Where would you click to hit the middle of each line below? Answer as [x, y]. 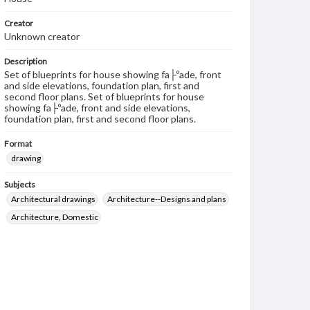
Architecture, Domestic [55, 217]
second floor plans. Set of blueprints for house [104, 97]
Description [26, 61]
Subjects [20, 184]
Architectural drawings [53, 199]
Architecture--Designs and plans [167, 199]
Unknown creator [42, 36]
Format [18, 144]
